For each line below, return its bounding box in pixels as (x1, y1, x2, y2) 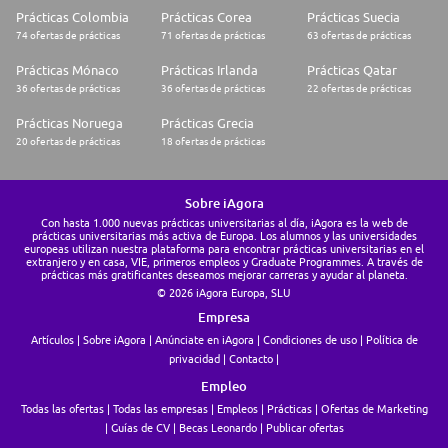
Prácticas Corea (161, 9, 253, 26)
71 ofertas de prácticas (161, 29, 266, 42)
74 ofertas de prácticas (16, 29, 120, 42)
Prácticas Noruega (16, 115, 123, 132)
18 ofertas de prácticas (161, 135, 266, 148)
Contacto (229, 352, 273, 366)
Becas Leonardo (178, 421, 257, 435)
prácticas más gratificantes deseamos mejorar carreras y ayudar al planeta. (40, 268, 408, 282)
